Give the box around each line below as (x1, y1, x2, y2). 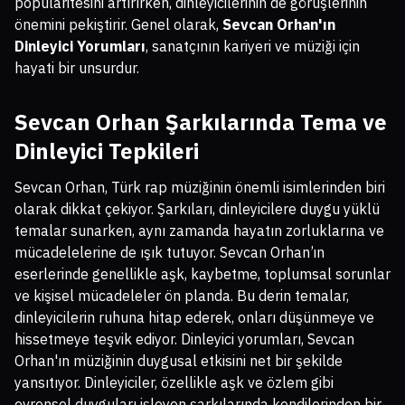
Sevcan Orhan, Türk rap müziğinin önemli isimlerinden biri (14, 178, 385, 197)
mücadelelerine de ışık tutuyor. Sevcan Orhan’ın (14, 243, 325, 262)
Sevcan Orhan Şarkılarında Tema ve (14, 108, 387, 137)
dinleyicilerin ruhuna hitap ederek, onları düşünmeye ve (14, 308, 374, 327)
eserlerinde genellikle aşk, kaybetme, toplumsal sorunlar (14, 265, 391, 284)
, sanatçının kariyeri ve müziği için (146, 37, 360, 56)
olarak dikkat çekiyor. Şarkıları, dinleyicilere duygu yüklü (14, 200, 380, 219)
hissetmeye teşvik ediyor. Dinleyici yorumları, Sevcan (14, 330, 354, 349)
